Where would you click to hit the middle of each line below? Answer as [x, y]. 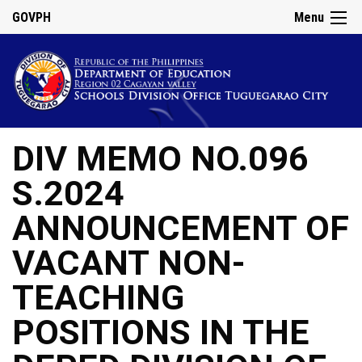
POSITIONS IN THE [161, 333]
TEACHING [98, 298]
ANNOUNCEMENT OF [181, 229]
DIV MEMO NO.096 [160, 159]
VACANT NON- [129, 263]
